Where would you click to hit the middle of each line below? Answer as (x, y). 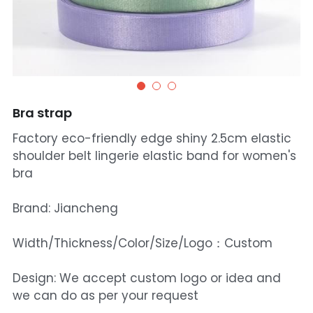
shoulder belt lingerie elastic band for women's (154, 156)
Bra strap (42, 113)
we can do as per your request (105, 296)
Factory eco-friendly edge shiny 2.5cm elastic (152, 138)
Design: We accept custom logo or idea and (146, 278)
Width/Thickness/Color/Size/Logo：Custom (142, 243)
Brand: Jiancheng (65, 208)
